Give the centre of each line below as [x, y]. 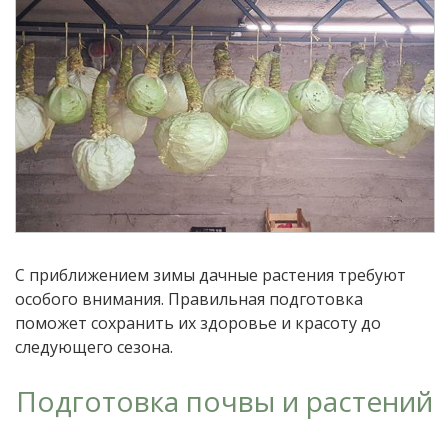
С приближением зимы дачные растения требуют [210, 274]
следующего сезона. [94, 346]
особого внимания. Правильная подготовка [189, 298]
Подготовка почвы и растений [224, 400]
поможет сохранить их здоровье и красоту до [198, 322]
